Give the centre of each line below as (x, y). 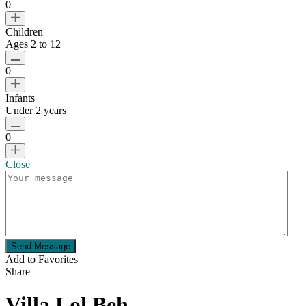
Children (24, 31)
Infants (20, 98)
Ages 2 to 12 (33, 44)
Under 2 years (36, 110)
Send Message (41, 246)
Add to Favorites (42, 259)
